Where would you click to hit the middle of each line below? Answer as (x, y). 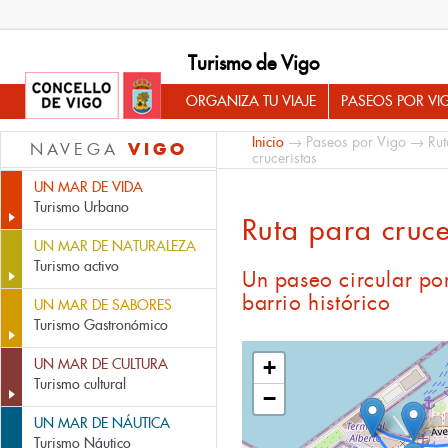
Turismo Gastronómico (101, 325)
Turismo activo (76, 266)
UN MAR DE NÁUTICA (102, 423)
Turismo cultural (80, 384)
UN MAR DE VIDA (88, 187)
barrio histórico (316, 303)
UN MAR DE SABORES (103, 305)
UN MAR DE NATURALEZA (115, 246)
